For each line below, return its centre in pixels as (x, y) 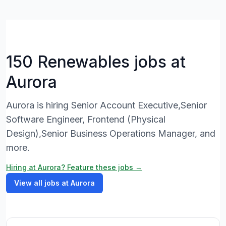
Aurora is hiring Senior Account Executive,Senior (106, 105)
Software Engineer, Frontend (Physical (86, 119)
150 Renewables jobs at (96, 62)
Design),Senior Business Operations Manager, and (111, 133)
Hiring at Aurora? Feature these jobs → (74, 167)
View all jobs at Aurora (54, 183)
